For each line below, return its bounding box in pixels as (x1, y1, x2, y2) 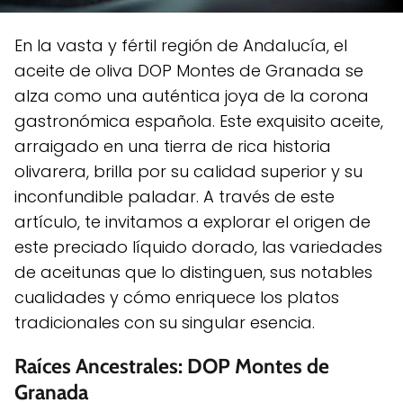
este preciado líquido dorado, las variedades (14, 235, 382, 258)
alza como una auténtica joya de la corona (14, 84, 369, 107)
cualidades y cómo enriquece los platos (14, 285, 339, 309)
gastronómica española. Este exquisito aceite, (14, 109, 383, 132)
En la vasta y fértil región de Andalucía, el (14, 33, 347, 57)
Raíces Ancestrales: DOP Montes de (14, 353, 329, 379)
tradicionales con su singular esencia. (14, 310, 315, 334)
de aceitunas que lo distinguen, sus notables (14, 260, 372, 283)
